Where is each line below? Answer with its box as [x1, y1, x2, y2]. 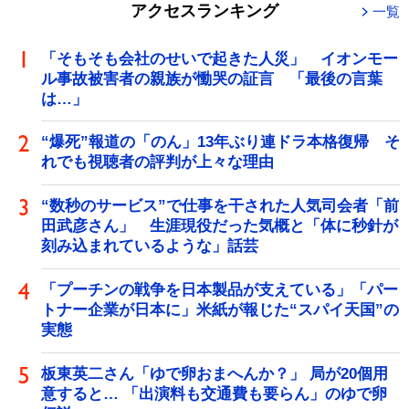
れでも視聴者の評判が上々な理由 [41, 153, 274, 172]
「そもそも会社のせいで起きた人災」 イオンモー [41, 49, 398, 68]
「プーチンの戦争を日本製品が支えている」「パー [41, 281, 398, 299]
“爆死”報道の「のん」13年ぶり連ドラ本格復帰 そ [41, 133, 400, 152]
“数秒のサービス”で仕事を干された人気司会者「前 [41, 197, 399, 215]
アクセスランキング [131, 2, 278, 21]
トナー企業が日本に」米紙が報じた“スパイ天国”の [41, 301, 399, 320]
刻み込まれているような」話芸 [41, 237, 258, 256]
